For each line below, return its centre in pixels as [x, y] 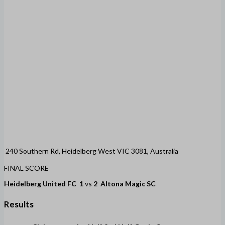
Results [19, 204]
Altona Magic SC [128, 183]
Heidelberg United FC [40, 183]
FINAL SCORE [26, 168]
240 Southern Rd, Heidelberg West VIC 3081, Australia [92, 151]
